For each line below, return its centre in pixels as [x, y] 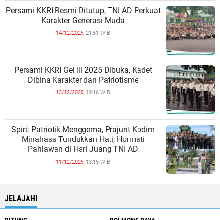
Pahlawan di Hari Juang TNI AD [83, 149]
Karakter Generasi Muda [83, 20]
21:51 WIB [98, 33]
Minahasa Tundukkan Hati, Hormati [83, 139]
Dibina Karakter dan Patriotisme [83, 80]
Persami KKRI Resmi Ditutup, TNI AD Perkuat [83, 10]
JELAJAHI [21, 198]
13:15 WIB [98, 162]
